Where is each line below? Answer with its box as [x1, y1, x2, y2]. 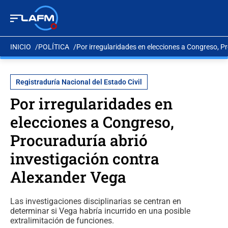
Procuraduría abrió [10, 130, 148, 150]
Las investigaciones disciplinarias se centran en [10, 196, 181, 206]
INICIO [10, 42, 31, 51]
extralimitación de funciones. [10, 216, 114, 225]
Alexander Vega [10, 167, 126, 187]
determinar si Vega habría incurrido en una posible [10, 206, 190, 216]
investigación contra [10, 149, 159, 168]
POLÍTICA [38, 42, 69, 51]
